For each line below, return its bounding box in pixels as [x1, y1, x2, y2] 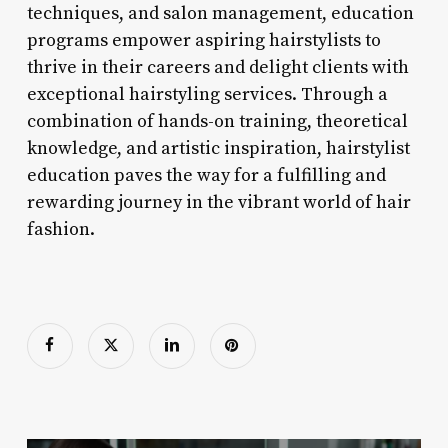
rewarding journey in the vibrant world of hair [26, 190, 411, 214]
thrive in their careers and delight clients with [26, 55, 409, 79]
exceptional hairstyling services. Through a [26, 82, 388, 106]
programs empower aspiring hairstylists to [26, 28, 381, 52]
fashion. [26, 217, 95, 241]
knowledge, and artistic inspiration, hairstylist [26, 136, 410, 160]
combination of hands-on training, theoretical [26, 109, 408, 133]
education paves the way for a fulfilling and [26, 163, 386, 187]
